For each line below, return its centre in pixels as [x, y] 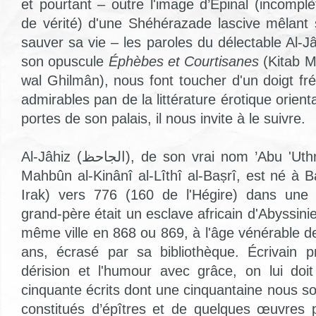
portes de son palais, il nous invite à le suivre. [163, 118]
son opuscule [65, 61]
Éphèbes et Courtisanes [183, 61]
